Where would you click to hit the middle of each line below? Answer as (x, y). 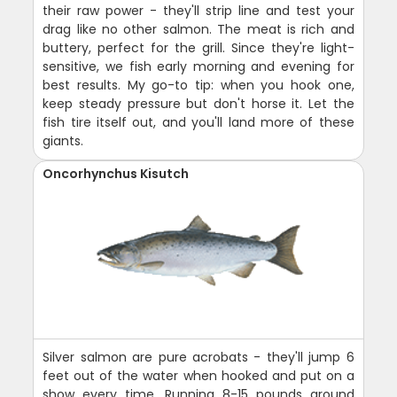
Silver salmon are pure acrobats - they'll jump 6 (198, 357)
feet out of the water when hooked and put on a (198, 375)
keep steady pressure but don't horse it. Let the (198, 103)
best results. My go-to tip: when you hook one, (198, 85)
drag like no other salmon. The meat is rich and (198, 29)
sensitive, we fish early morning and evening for (198, 66)
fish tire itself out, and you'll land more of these (198, 122)
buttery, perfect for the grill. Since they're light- (198, 47)
